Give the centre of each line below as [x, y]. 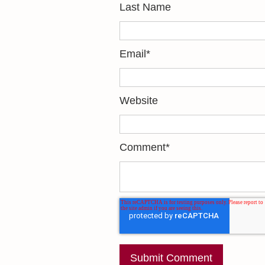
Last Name [145, 7]
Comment [142, 148]
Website [138, 101]
